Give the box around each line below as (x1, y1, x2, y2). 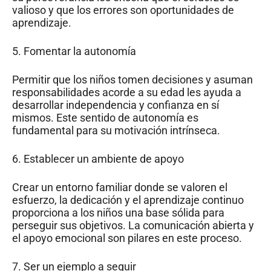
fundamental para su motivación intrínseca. (12, 123, 220, 137)
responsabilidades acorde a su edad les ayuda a (12, 85, 241, 99)
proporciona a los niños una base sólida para (12, 206, 224, 219)
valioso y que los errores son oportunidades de (12, 3, 234, 16)
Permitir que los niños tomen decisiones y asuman (12, 73, 253, 86)
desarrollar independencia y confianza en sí (12, 98, 219, 111)
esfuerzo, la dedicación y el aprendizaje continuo (12, 193, 244, 206)
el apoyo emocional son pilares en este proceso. (12, 231, 242, 244)
